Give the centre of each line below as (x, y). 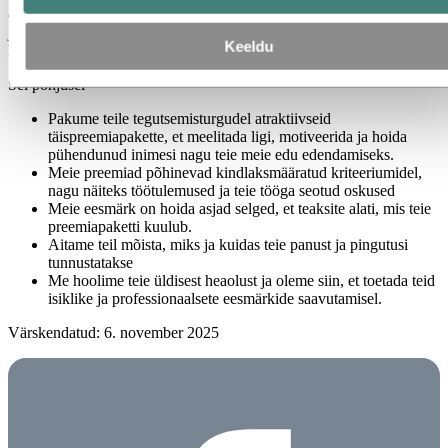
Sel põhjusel (46, 85)
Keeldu (248, 46)
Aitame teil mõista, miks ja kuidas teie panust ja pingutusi (228, 245)
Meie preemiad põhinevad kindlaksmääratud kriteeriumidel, (235, 173)
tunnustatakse (90, 263)
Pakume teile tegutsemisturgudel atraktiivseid (189, 119)
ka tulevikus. (48, 51)
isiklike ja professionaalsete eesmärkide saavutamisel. (215, 299)
